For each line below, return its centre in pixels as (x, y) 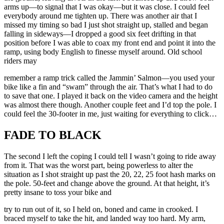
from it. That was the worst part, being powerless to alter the (98, 165)
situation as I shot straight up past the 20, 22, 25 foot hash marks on (110, 174)
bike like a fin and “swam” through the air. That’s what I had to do (108, 87)
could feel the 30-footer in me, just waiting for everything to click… (110, 114)
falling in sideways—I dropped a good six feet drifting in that (100, 34)
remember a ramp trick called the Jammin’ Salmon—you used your (109, 78)
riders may (20, 61)
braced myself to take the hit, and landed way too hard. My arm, (105, 218)
